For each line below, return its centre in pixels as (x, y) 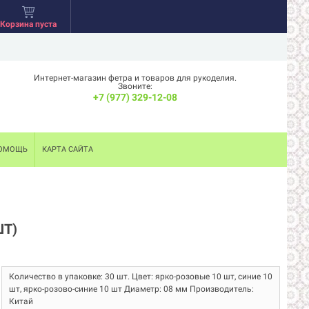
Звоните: (135, 86)
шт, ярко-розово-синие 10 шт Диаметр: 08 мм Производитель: (131, 289)
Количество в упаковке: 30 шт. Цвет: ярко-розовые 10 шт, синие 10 (141, 277)
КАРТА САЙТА (68, 149)
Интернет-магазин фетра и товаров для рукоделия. (135, 78)
